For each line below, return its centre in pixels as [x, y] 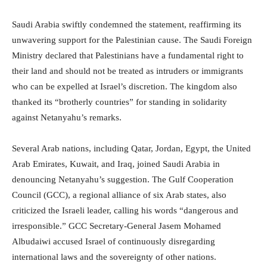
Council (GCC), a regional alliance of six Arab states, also [119, 195]
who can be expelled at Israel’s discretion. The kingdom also [125, 86]
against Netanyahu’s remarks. [67, 117]
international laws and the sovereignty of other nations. [114, 257]
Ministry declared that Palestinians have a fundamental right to [128, 55]
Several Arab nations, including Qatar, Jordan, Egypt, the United [131, 148]
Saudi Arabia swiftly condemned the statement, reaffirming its [127, 24]
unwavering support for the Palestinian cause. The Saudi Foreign [132, 40]
